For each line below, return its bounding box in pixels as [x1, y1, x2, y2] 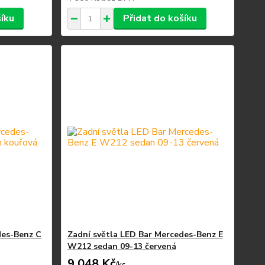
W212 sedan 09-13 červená [67, 241, 176, 252]
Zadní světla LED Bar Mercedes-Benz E [67, 229, 223, 240]
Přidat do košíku [122, 12, 197, 25]
